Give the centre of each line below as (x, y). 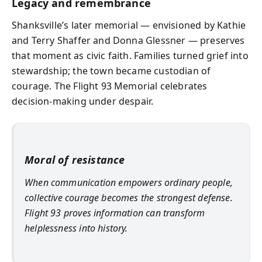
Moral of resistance (75, 160)
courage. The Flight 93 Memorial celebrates (110, 86)
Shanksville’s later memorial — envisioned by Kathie (129, 25)
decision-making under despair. (83, 101)
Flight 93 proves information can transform (115, 213)
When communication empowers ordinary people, (129, 182)
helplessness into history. (76, 228)
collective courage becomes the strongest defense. (129, 197)
